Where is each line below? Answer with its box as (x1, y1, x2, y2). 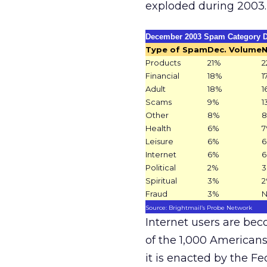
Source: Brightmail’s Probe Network (145, 204, 252, 212)
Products (145, 58, 181, 67)
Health (145, 123, 171, 133)
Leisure (145, 136, 173, 146)
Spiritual (145, 176, 177, 185)
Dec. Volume (207, 45, 262, 54)
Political (145, 163, 176, 172)
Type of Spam (145, 45, 207, 54)
